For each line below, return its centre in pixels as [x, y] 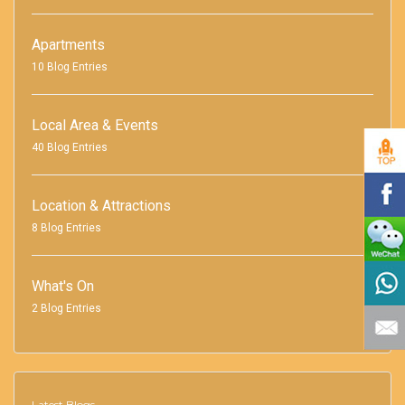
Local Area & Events [95, 125]
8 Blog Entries [66, 227]
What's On [63, 286]
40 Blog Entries [70, 147]
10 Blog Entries [70, 66]
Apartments [68, 44]
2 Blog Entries [66, 308]
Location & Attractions [101, 205]
